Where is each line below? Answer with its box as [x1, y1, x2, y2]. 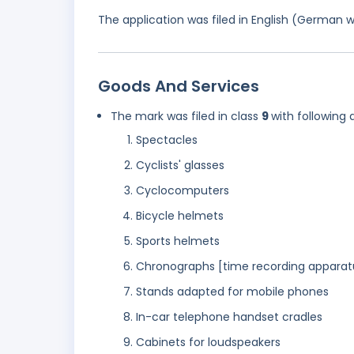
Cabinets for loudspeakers [136, 334, 281, 351]
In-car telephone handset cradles [136, 309, 322, 326]
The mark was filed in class [111, 108, 262, 125]
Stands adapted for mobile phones [136, 284, 329, 300]
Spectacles [136, 132, 198, 149]
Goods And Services [98, 75, 259, 98]
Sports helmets [136, 233, 220, 250]
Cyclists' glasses [136, 157, 224, 174]
